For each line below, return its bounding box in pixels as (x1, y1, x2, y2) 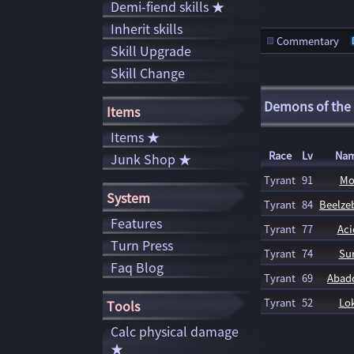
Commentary (276, 33, 339, 48)
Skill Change (111, 63, 185, 82)
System (107, 187, 150, 207)
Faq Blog (111, 258, 164, 277)
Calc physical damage (111, 322, 239, 341)
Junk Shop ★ (111, 149, 191, 168)
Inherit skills (111, 19, 183, 38)
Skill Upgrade (111, 41, 191, 60)
